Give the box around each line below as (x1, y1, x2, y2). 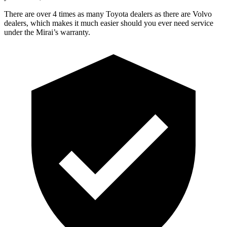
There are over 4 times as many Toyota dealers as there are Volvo (4, 9, 212, 18)
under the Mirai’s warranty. (4, 27, 90, 36)
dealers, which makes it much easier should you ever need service (4, 18, 213, 27)
